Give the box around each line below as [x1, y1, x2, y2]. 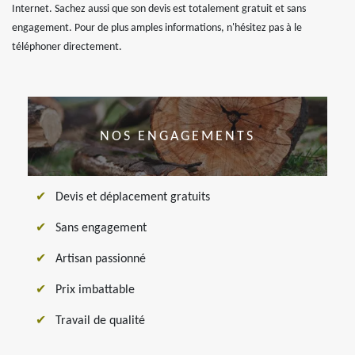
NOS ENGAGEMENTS [100, 128, 255, 144]
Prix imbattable [55, 284, 135, 296]
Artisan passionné [55, 253, 146, 265]
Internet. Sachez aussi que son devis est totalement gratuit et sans [12, 3, 306, 15]
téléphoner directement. [12, 41, 122, 53]
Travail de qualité [55, 315, 145, 327]
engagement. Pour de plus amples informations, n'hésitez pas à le [12, 22, 302, 34]
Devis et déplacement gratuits [55, 191, 210, 204]
